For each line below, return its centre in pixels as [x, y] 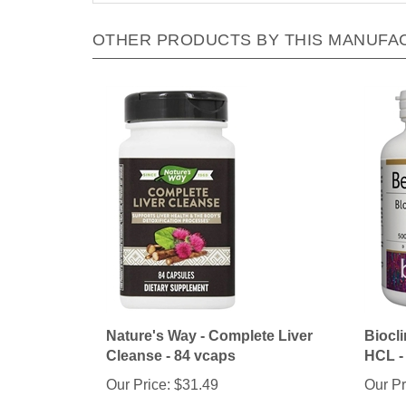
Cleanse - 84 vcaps [171, 335]
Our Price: [138, 364]
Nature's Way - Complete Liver [209, 315]
